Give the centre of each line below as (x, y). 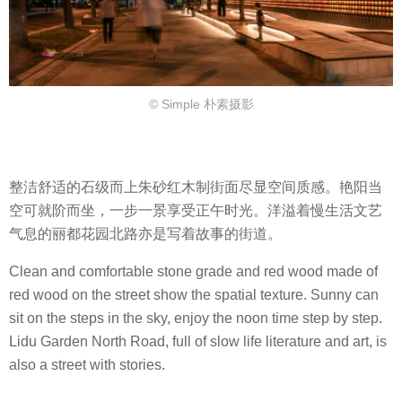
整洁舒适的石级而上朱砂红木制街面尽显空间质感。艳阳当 (196, 187)
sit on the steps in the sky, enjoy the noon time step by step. (196, 319)
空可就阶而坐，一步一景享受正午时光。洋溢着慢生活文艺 (196, 210)
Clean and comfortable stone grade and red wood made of (193, 272)
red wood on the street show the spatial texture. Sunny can (194, 295)
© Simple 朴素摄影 (201, 105)
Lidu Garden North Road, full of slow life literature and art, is (198, 342)
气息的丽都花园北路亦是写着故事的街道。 (145, 233)
